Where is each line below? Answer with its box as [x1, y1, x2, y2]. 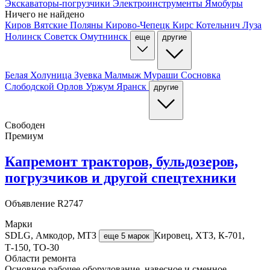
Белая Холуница [5, 69, 74, 80]
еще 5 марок [104, 231, 149, 240]
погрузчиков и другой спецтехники [5, 169, 236, 186]
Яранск [116, 81, 149, 92]
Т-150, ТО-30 [5, 242, 59, 253]
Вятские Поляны [34, 19, 105, 30]
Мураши [143, 69, 181, 80]
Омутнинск [80, 31, 130, 42]
